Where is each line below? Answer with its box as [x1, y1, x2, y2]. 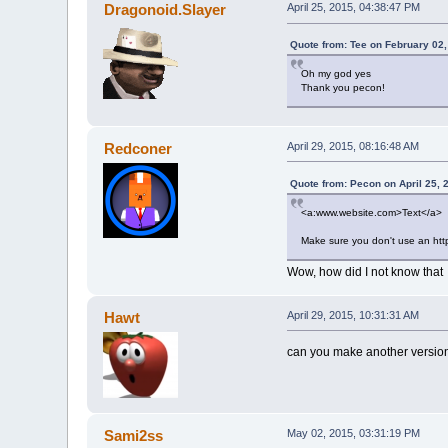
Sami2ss [103, 426, 163, 444]
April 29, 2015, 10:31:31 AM [286, 308, 419, 321]
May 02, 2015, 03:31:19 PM [286, 426, 420, 439]
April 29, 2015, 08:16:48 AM [286, 139, 419, 152]
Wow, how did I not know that [286, 264, 443, 279]
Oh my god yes [300, 68, 371, 80]
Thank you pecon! [300, 82, 385, 94]
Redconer [103, 139, 172, 157]
